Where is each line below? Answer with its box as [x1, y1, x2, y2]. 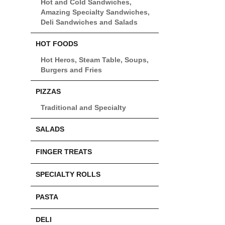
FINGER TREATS [36, 148, 92, 156]
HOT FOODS [36, 40, 78, 48]
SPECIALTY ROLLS [36, 171, 100, 179]
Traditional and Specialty [41, 104, 126, 112]
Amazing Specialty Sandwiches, [41, 9, 150, 17]
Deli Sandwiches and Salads [41, 19, 138, 27]
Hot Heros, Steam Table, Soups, [41, 56, 149, 64]
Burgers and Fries [41, 66, 102, 74]
